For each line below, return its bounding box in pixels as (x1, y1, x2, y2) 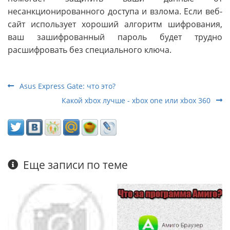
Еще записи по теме (23, 157, 128, 172)
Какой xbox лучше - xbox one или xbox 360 (62, 95, 213, 105)
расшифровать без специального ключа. (8, 44, 171, 55)
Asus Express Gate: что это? (17, 81, 116, 91)
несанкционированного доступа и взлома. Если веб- (8, 5, 222, 17)
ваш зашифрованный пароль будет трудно (8, 31, 222, 43)
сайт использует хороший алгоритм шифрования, (8, 18, 222, 30)
